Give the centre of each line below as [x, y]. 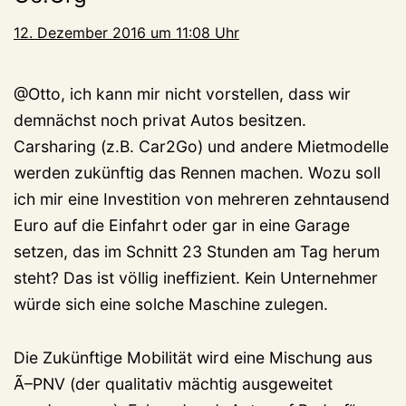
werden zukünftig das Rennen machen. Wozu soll [197, 173]
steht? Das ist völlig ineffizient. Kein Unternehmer [196, 278]
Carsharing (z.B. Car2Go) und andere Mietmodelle [201, 147]
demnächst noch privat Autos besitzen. [160, 121]
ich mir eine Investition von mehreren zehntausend [202, 199]
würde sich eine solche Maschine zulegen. [171, 304]
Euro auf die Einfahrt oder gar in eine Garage [182, 226]
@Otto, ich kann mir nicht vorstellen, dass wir [182, 94]
